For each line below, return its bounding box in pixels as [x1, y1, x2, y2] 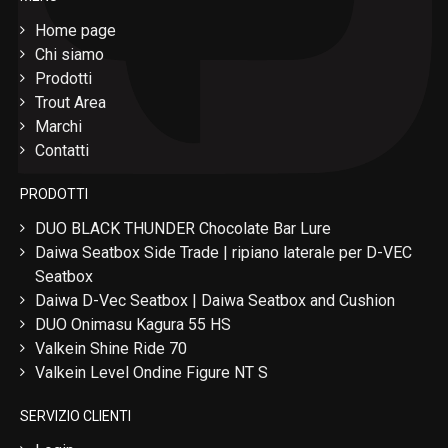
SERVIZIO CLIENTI [20, 408, 131, 424]
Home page [35, 21, 116, 40]
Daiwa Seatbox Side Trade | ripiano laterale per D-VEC [35, 243, 412, 262]
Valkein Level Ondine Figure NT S [35, 363, 268, 382]
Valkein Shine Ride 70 [35, 339, 187, 358]
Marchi [35, 117, 82, 136]
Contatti [35, 141, 89, 160]
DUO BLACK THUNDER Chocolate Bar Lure [35, 219, 331, 238]
